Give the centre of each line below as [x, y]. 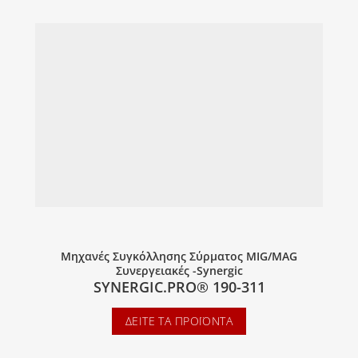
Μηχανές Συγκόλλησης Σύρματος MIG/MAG [179, 256]
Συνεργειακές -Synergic [179, 271]
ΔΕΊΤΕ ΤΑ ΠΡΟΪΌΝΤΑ [179, 321]
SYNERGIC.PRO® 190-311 [179, 287]
